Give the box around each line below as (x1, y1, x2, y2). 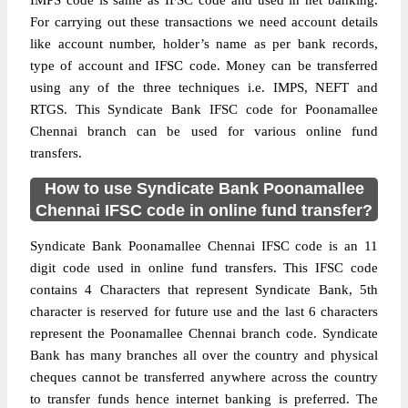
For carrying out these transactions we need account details (30, 15, 378, 29)
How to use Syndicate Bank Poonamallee (44, 179, 364, 198)
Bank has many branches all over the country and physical (30, 348, 378, 362)
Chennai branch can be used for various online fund (30, 124, 378, 138)
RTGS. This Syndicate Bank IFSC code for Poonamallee (30, 102, 378, 117)
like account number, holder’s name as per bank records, (30, 36, 378, 51)
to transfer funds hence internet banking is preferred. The (30, 392, 378, 406)
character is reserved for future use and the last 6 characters (30, 304, 378, 319)
